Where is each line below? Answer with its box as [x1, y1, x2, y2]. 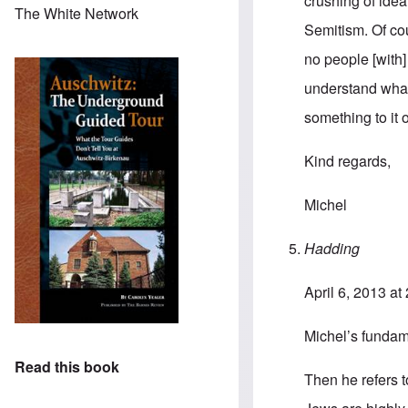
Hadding [304, 238, 361, 260]
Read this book [15, 356, 119, 378]
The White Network [15, 2, 138, 24]
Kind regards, [304, 150, 392, 172]
